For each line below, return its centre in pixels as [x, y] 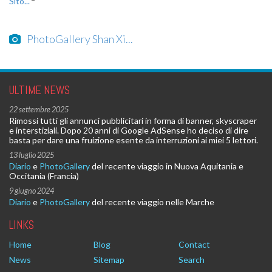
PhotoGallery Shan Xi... [80, 39]
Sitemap [109, 260]
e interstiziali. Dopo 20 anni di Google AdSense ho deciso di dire [129, 131]
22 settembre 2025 [39, 110]
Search [191, 260]
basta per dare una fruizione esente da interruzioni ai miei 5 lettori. [134, 140]
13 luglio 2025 [32, 155]
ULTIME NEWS [39, 90]
